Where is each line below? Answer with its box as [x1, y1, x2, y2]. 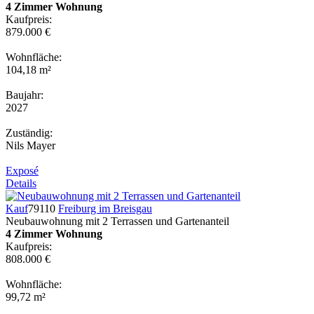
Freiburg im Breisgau [58, 202, 152, 214]
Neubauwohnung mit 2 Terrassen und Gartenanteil [6, 214, 229, 227]
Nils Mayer [6, 139, 55, 151]
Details [6, 177, 36, 189]
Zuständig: [6, 126, 53, 139]
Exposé [6, 164, 39, 177]
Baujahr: [6, 88, 43, 101]
